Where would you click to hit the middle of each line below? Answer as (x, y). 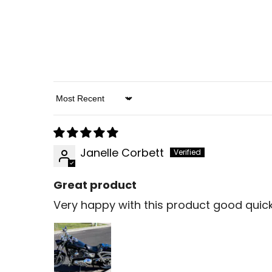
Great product (95, 185)
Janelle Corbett (122, 153)
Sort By (72, 105)
